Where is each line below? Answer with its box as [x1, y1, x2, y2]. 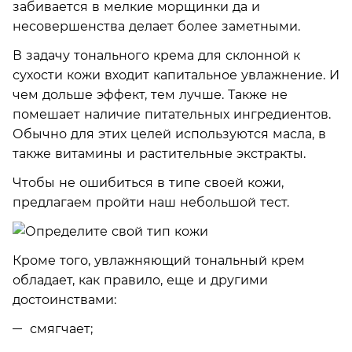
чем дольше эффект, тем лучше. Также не [13, 86, 288, 102]
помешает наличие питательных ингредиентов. [13, 106, 331, 122]
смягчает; [30, 321, 93, 336]
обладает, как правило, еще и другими [13, 272, 268, 288]
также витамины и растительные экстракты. [13, 145, 306, 161]
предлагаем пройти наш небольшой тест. [13, 194, 289, 210]
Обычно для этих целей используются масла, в [13, 126, 326, 141]
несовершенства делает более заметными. [13, 18, 300, 34]
